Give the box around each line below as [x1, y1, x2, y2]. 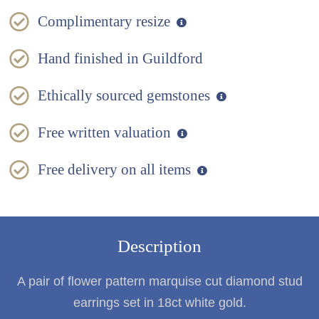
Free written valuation [38, 123, 175, 141]
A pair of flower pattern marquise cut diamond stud [16, 274, 303, 289]
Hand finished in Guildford [38, 49, 204, 67]
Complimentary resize [38, 12, 174, 30]
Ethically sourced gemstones [38, 86, 214, 104]
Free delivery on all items [38, 160, 195, 178]
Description [117, 236, 202, 256]
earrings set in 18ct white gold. [73, 296, 246, 310]
